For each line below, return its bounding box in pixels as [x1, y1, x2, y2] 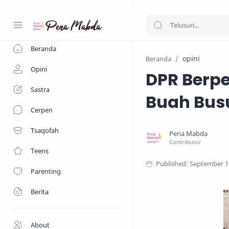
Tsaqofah [31, 126, 59, 135]
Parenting [31, 167, 61, 176]
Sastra [31, 85, 50, 94]
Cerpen [31, 105, 53, 114]
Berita [31, 187, 49, 196]
